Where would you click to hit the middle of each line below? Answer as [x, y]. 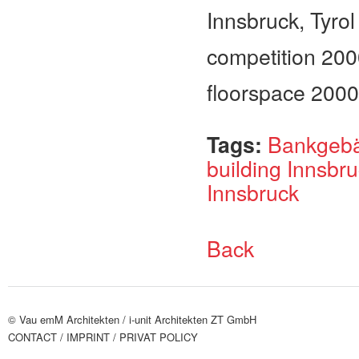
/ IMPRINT [85, 337]
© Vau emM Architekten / [69, 319]
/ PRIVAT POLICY [155, 337]
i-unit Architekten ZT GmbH [193, 319]
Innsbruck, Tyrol [281, 20]
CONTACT [32, 337]
